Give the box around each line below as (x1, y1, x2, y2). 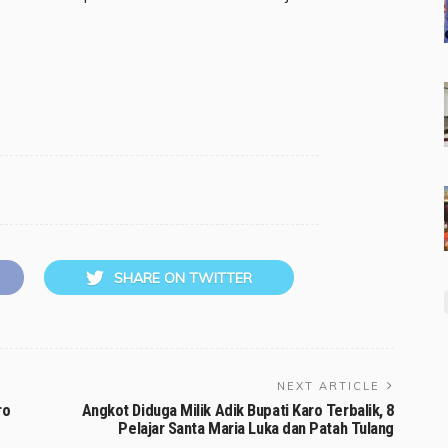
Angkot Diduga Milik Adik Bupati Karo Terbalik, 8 (81, 401, 394, 421)
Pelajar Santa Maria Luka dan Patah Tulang (118, 419, 394, 439)
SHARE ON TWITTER (114, 269, 252, 288)
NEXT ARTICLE (277, 379, 380, 394)
